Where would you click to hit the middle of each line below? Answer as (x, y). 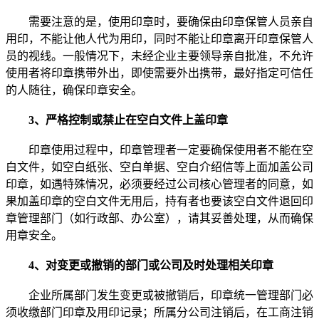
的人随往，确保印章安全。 (74, 90)
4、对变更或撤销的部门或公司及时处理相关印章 (140, 265)
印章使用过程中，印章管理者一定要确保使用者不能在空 (159, 150)
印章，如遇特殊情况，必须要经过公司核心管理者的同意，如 (159, 184)
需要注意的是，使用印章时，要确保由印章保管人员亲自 (159, 21)
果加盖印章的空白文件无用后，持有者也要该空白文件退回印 (159, 201)
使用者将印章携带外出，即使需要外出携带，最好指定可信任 (159, 73)
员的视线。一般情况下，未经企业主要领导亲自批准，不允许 (159, 56)
